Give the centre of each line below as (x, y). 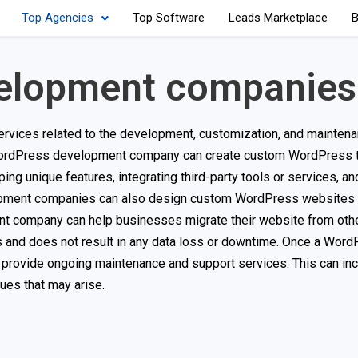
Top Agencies (57, 18)
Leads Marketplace (278, 18)
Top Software (168, 18)
